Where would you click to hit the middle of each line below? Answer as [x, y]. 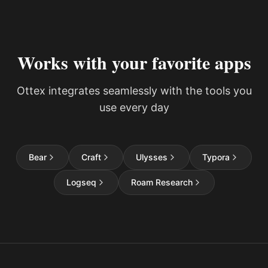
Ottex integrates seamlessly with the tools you [134, 91]
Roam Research [162, 182]
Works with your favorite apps [134, 62]
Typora [216, 157]
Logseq [81, 182]
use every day [134, 107]
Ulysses [152, 157]
